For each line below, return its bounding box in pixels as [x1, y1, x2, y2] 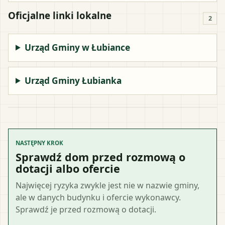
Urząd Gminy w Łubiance [25, 41, 131, 53]
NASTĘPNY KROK [16, 139, 63, 147]
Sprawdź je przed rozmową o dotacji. [16, 203, 156, 215]
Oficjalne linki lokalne [8, 9, 111, 22]
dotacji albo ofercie [16, 161, 120, 176]
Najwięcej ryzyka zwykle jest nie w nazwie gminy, [16, 179, 199, 191]
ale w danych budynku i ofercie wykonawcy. [16, 191, 181, 203]
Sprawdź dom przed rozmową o [16, 149, 185, 164]
